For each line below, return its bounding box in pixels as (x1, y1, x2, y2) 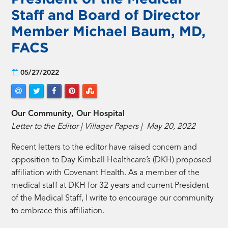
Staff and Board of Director (11, 6, 201, 23)
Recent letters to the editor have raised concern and (11, 143, 197, 152)
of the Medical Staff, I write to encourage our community (11, 194, 214, 203)
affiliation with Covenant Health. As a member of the (11, 168, 200, 177)
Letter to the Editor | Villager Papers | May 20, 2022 (11, 122, 196, 131)
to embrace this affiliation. (11, 207, 107, 215)
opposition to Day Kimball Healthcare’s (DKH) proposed (11, 156, 212, 164)
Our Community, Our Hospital (11, 109, 125, 118)
